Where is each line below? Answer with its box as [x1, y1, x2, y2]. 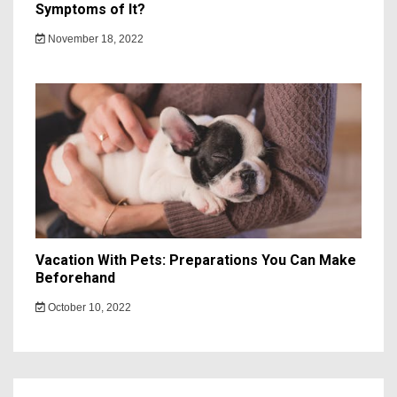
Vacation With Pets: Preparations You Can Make [35, 251, 356, 269]
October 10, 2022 [45, 300, 131, 314]
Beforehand [35, 269, 115, 286]
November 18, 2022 [45, 32, 144, 45]
